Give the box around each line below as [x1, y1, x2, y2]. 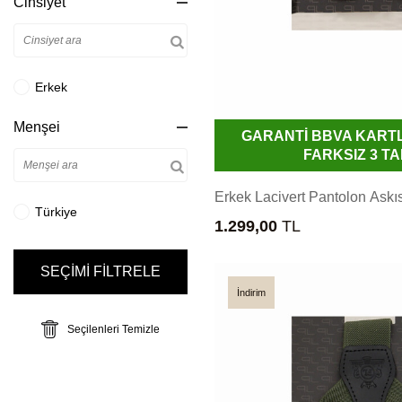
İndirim [237, 286, 266, 298]
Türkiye [35, 204, 77, 219]
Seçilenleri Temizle [67, 323, 160, 336]
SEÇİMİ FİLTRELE [40, 264, 161, 279]
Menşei [13, 119, 60, 135]
